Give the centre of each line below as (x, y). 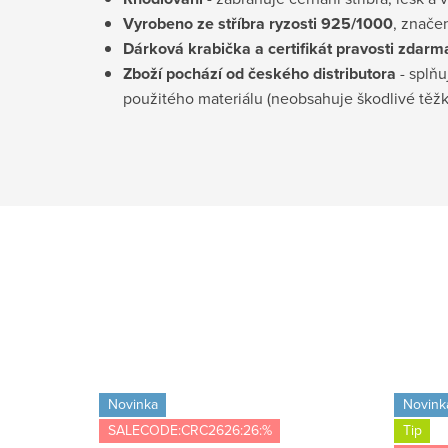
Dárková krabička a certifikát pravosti (258, 48)
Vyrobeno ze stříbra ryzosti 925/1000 (258, 23)
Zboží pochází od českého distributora (259, 73)
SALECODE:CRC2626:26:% (189, 430)
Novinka (132, 404)
